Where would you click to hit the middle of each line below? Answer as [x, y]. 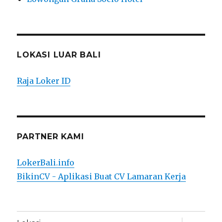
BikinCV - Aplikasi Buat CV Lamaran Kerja [102, 176]
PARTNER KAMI [51, 136]
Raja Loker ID [44, 81]
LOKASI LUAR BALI [59, 55]
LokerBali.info [46, 162]
